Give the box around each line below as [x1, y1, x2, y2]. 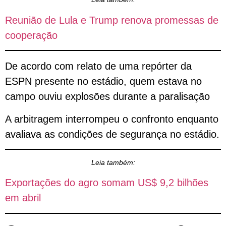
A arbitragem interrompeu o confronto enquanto [5, 113, 218, 125]
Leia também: [91, 158, 135, 167]
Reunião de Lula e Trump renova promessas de [5, 14, 218, 26]
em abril [5, 192, 41, 204]
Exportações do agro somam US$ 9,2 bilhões [5, 177, 208, 189]
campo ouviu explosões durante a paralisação [5, 91, 210, 102]
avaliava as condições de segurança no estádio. [5, 128, 219, 140]
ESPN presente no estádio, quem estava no [5, 76, 202, 87]
